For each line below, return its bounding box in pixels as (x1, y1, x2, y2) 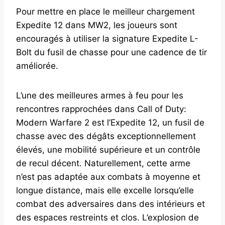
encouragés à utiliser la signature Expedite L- (16, 34, 198, 44)
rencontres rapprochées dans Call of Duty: (16, 104, 186, 115)
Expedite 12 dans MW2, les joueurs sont (16, 20, 177, 31)
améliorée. (16, 61, 58, 71)
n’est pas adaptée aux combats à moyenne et (16, 172, 200, 182)
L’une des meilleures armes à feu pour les (16, 90, 183, 101)
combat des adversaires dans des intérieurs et (16, 199, 205, 209)
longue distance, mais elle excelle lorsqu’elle (16, 185, 194, 196)
